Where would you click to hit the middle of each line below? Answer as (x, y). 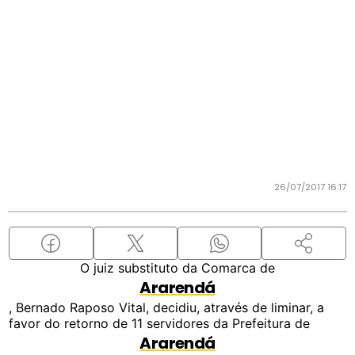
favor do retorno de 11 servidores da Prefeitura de (160, 323)
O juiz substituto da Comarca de (177, 268)
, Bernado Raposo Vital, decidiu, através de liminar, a (167, 307)
